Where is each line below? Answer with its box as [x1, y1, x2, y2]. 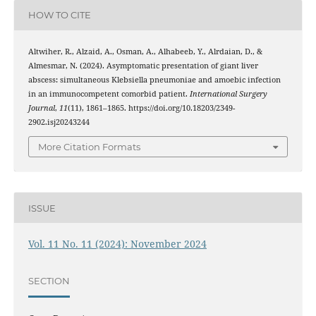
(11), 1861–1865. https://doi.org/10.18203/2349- [67, 102, 235, 113]
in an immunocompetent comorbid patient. [28, 88, 190, 99]
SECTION [28, 274, 70, 286]
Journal [28, 102, 55, 113]
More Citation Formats [38, 141, 140, 153]
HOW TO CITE [28, 9, 91, 21]
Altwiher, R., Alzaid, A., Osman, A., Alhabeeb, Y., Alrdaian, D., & [28, 46, 262, 56]
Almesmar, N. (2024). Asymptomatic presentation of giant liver [28, 60, 258, 71]
